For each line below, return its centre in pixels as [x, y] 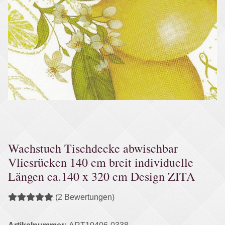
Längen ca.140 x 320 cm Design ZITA [101, 176]
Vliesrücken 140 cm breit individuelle [101, 162]
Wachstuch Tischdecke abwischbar [93, 148]
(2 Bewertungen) [85, 197]
